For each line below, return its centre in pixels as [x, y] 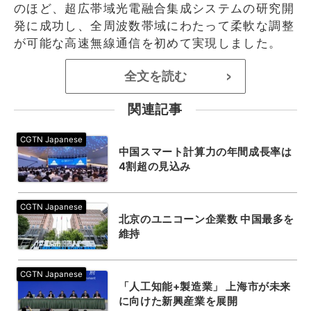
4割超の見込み [154, 166]
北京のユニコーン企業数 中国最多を [206, 219]
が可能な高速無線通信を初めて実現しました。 [148, 43]
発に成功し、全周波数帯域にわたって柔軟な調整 [154, 25]
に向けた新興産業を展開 [178, 301]
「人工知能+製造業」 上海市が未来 [204, 286]
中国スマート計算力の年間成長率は [205, 151]
